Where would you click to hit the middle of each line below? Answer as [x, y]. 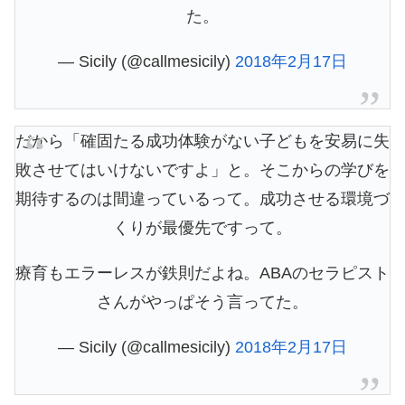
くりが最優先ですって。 [202, 227]
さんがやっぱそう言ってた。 [202, 301]
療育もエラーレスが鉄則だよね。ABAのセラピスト [202, 273]
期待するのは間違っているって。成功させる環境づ [202, 198]
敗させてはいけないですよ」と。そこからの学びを [202, 170]
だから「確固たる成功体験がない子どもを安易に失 [202, 141]
